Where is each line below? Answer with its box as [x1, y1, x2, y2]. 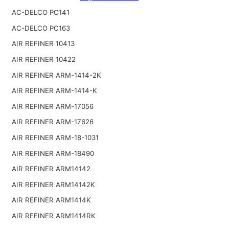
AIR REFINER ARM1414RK [11, 211, 96, 220]
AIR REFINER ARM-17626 [11, 118, 94, 126]
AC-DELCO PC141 [11, 8, 70, 17]
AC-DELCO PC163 [11, 24, 70, 32]
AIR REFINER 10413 [11, 39, 75, 48]
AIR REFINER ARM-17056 [11, 102, 94, 110]
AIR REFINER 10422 [11, 55, 76, 63]
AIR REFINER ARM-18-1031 [11, 133, 99, 142]
